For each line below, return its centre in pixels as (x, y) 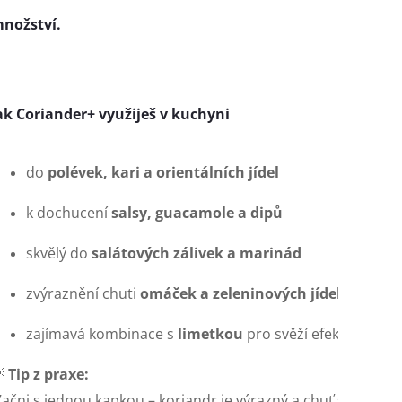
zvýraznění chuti (83, 294)
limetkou (210, 334)
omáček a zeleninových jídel (240, 294)
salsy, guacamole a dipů (197, 213)
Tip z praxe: (48, 375)
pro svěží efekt (294, 334)
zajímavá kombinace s (102, 334)
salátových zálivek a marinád (197, 253)
